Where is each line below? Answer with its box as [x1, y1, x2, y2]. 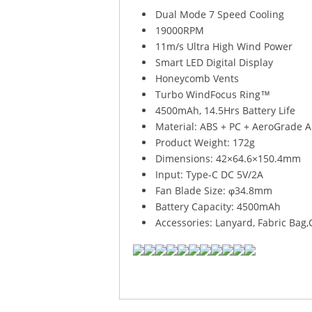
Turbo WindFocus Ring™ [155, 87, 271, 101]
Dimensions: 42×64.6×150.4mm [155, 151, 302, 165]
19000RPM [155, 23, 205, 37]
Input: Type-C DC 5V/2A [155, 167, 264, 181]
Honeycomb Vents [155, 71, 240, 85]
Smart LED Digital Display [155, 55, 274, 69]
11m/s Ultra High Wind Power [155, 39, 293, 53]
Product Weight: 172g [155, 135, 256, 149]
